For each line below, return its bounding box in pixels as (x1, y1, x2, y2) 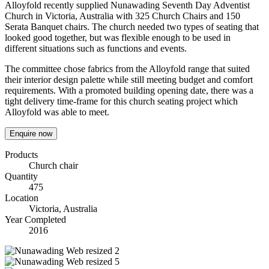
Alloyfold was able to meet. (5, 106, 109, 117)
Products (5, 149, 38, 160)
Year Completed (5, 214, 66, 225)
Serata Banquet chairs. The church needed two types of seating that (5, 21, 259, 32)
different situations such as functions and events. (5, 43, 187, 53)
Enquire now (10, 128, 52, 138)
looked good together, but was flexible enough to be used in (5, 32, 231, 43)
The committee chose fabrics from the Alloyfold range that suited (5, 63, 250, 74)
